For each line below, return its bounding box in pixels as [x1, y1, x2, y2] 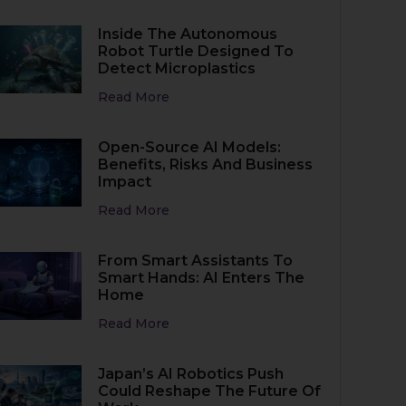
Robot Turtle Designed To [98, 42, 295, 60]
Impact [98, 172, 152, 190]
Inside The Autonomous [98, 24, 278, 43]
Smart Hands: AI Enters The [98, 268, 305, 286]
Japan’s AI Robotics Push [98, 364, 285, 382]
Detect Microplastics [98, 59, 256, 77]
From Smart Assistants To [98, 251, 294, 269]
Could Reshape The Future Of [98, 382, 322, 400]
